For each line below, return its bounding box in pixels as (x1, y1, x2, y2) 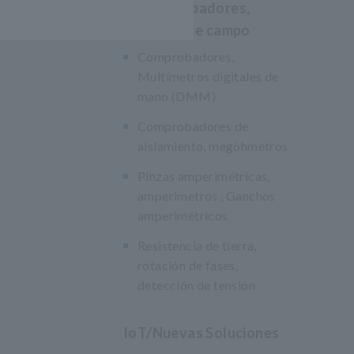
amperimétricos (137, 208, 228, 223)
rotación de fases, (137, 258, 239, 273)
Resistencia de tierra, (137, 238, 257, 253)
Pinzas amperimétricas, (137, 168, 270, 183)
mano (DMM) (137, 88, 217, 104)
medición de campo (123, 21, 250, 39)
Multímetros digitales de (137, 69, 279, 84)
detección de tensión (137, 277, 255, 292)
